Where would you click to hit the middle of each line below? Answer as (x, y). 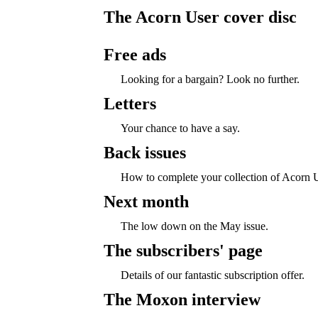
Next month (146, 202)
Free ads (135, 55)
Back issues (144, 153)
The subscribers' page (183, 251)
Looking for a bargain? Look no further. (210, 79)
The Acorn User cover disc (200, 17)
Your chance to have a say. (180, 128)
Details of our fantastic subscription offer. (212, 275)
